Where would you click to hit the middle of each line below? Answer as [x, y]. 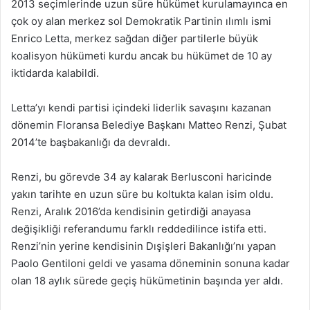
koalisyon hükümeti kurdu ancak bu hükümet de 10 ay [142, 55]
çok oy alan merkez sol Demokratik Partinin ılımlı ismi [141, 21]
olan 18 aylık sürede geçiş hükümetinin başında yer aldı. [147, 280]
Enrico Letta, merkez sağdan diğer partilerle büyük [135, 38]
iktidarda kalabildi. [55, 73]
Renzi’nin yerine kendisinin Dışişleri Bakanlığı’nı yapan [144, 246]
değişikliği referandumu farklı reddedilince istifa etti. [139, 228]
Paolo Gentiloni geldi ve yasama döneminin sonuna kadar [151, 263]
